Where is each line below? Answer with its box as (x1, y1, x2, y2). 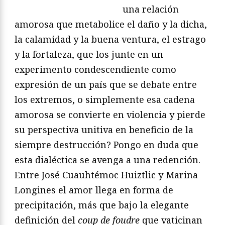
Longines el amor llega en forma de (15, 183, 173, 196)
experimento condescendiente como (15, 63, 176, 75)
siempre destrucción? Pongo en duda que (15, 138, 198, 151)
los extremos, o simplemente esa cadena (15, 93, 195, 105)
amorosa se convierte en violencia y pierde (15, 108, 205, 121)
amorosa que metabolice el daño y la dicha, (15, 18, 207, 30)
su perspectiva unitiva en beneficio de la (15, 123, 193, 136)
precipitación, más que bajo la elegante (15, 198, 189, 211)
